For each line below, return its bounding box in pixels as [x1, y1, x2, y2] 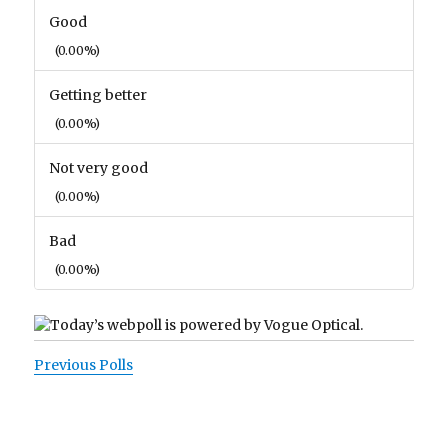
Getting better [49, 86, 148, 104]
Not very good [49, 159, 149, 177]
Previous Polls [34, 355, 134, 374]
